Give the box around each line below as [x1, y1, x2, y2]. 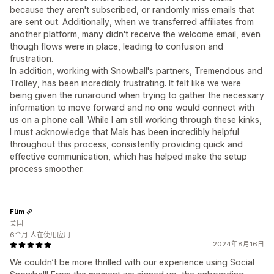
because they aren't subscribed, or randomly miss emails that [10, 4, 254, 15]
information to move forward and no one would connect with [10, 102, 254, 113]
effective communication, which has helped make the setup [10, 151, 247, 161]
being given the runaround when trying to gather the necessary [10, 90, 264, 100]
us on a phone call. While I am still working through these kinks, [10, 114, 262, 125]
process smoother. [10, 163, 84, 174]
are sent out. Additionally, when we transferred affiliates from [10, 17, 254, 27]
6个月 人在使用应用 [10, 231, 70, 239]
